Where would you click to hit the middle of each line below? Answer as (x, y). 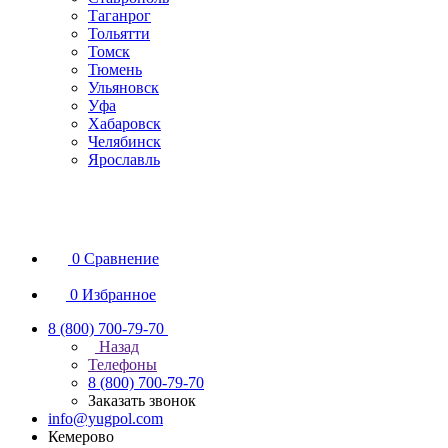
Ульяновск (123, 87)
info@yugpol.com (105, 418)
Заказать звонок (142, 400)
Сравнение (121, 258)
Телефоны (122, 364)
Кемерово (81, 436)
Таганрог (119, 15)
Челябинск (124, 141)
